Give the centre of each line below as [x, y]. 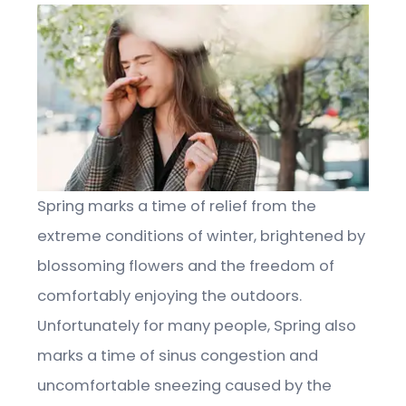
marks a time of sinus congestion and [178, 355]
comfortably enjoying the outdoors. [170, 295]
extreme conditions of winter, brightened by [202, 236]
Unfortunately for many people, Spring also [197, 325]
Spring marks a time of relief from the [177, 206]
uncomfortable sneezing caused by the [185, 385]
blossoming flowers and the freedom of [186, 266]
